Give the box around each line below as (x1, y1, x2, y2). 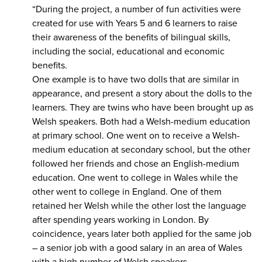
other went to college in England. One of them (32, 185, 222, 198)
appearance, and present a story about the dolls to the (32, 87, 252, 99)
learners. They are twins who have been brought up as (32, 101, 253, 113)
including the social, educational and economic (32, 45, 225, 57)
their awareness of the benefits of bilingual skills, (32, 31, 230, 43)
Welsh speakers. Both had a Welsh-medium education (32, 115, 250, 127)
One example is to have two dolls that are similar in (32, 73, 239, 85)
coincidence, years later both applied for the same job (32, 227, 251, 240)
